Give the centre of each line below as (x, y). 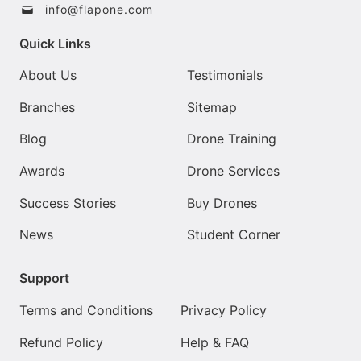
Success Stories (68, 203)
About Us (48, 75)
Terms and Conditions (86, 310)
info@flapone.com (99, 9)
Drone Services (233, 171)
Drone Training (232, 139)
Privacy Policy (224, 310)
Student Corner (234, 235)
